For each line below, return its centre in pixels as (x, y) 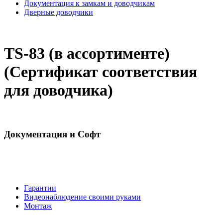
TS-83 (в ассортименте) (87, 54)
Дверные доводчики (58, 12)
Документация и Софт (52, 134)
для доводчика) (58, 90)
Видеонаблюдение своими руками (82, 197)
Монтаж (38, 206)
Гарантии (40, 188)
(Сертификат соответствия (101, 72)
